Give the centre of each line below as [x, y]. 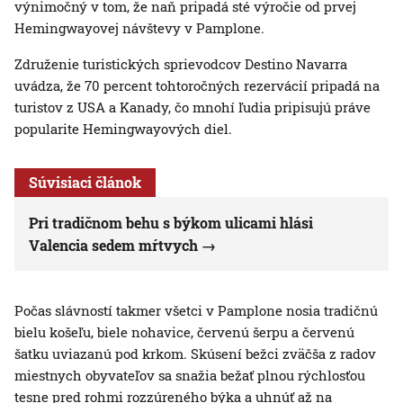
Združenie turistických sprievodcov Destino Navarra [181, 64]
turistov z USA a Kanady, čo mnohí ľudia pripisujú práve [193, 107]
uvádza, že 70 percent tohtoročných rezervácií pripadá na [197, 86]
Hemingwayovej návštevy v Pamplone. [139, 28]
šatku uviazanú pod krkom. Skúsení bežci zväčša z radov [195, 354]
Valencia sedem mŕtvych [113, 246]
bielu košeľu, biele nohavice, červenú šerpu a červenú [184, 332]
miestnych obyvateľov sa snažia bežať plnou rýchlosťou [190, 376]
